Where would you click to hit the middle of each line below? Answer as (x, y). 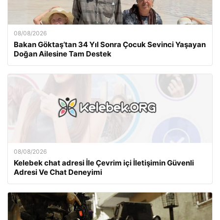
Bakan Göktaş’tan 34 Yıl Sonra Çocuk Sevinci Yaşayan (110, 44)
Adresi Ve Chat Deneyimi (58, 172)
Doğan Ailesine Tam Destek (63, 54)
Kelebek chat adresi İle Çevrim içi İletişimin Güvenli (104, 163)
